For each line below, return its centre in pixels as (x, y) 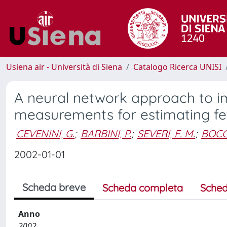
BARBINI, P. (106, 133)
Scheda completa (143, 188)
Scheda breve (54, 187)
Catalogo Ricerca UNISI (177, 67)
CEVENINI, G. (45, 133)
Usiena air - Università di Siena (64, 67)
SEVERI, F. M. (166, 133)
